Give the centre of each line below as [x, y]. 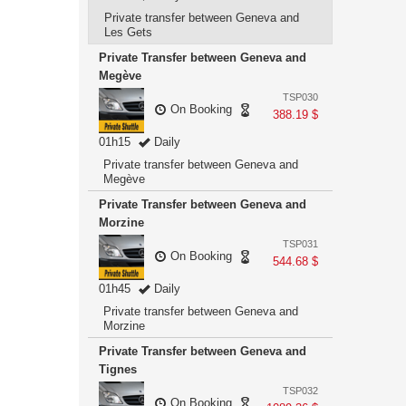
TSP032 [300, 391]
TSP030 [300, 97]
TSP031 [300, 244]
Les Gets [128, 32]
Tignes [118, 369]
